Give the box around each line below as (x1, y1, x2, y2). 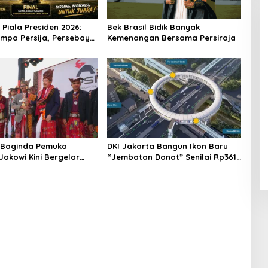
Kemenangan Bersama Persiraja (106, 32, 236, 42)
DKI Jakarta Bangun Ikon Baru (106, 141, 228, 151)
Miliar (106, 162, 129, 172)
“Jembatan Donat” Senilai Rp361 (106, 151, 236, 162)
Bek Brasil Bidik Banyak (106, 22, 200, 32)
